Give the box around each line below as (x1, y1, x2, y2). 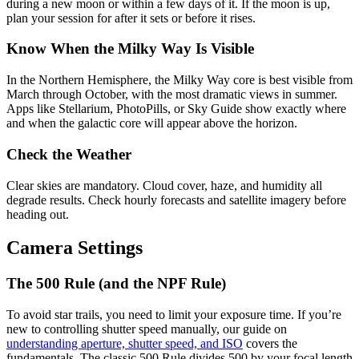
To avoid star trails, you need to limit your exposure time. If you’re (6, 308, 341, 322)
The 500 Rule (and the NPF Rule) (6, 275, 226, 292)
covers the (243, 337, 297, 351)
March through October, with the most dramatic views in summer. (6, 87, 337, 102)
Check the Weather (6, 145, 131, 163)
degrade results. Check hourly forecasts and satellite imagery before (6, 192, 346, 207)
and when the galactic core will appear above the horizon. (6, 116, 297, 131)
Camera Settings (6, 237, 143, 259)
